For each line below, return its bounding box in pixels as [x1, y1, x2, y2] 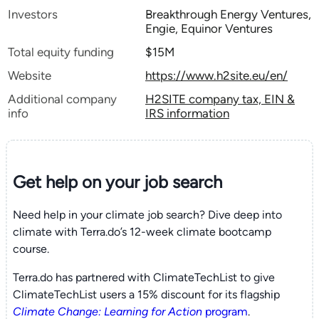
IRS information [145, 106, 229, 120]
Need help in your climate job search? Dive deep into [12, 207, 282, 221]
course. [12, 241, 49, 256]
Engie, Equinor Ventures [145, 21, 273, 36]
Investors [8, 7, 58, 21]
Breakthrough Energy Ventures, [145, 7, 311, 21]
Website [8, 68, 51, 83]
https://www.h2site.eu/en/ [145, 68, 288, 83]
